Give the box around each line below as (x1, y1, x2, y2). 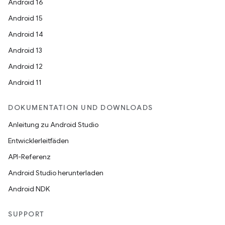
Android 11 (8, 78, 42, 87)
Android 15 (8, 14, 43, 23)
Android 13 (8, 46, 42, 55)
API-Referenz (8, 152, 51, 161)
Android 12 (8, 62, 43, 71)
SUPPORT (8, 209, 45, 218)
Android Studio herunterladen (8, 168, 103, 177)
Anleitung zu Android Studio (8, 120, 98, 129)
